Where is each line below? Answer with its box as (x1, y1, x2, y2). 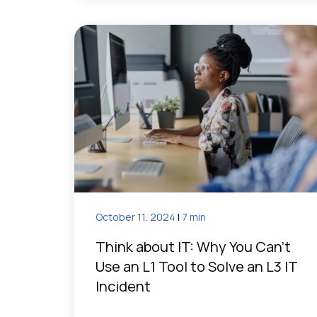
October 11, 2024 (96, 209, 178, 224)
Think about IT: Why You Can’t (96, 236, 291, 256)
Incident (96, 276, 154, 296)
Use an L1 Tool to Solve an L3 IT (96, 256, 297, 276)
